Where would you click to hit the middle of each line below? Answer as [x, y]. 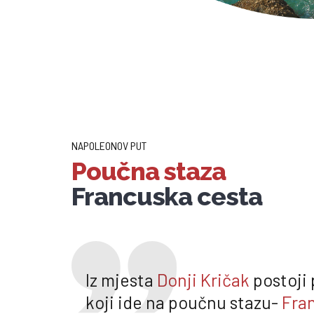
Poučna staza [149, 171]
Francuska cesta [167, 196]
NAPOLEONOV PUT [109, 146]
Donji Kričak [203, 279]
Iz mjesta [121, 279]
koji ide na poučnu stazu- [184, 302]
